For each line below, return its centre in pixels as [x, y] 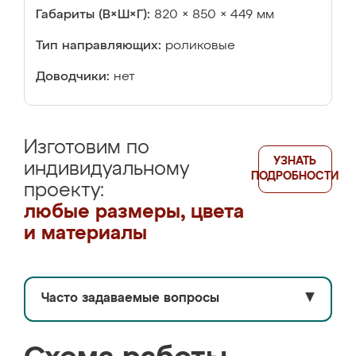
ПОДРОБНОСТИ [295, 176]
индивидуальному [106, 169]
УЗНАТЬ [295, 161]
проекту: [64, 191]
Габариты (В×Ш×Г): [93, 15]
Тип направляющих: [99, 46]
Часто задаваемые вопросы [130, 299]
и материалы [85, 234]
